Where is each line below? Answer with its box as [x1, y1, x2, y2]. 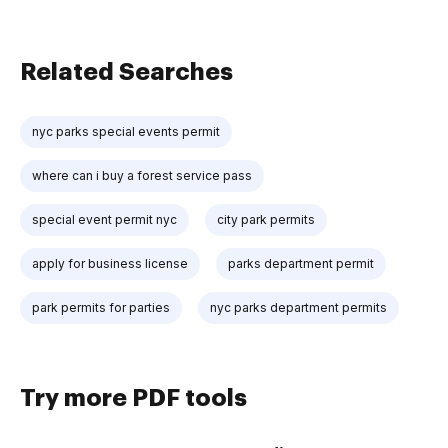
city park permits [217, 211, 315, 227]
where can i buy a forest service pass [32, 167, 252, 183]
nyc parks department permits [210, 299, 387, 315]
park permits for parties [32, 299, 170, 315]
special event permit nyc [32, 211, 177, 227]
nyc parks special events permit [32, 123, 220, 139]
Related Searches [20, 59, 233, 84]
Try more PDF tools [20, 385, 247, 410]
